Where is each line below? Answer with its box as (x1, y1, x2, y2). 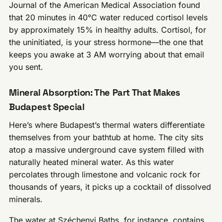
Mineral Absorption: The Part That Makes (9, 87, 181, 99)
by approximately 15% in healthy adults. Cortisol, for (9, 25, 207, 35)
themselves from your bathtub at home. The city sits (9, 132, 204, 142)
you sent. (9, 62, 44, 72)
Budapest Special (9, 101, 85, 113)
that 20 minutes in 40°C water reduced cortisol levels (9, 12, 208, 23)
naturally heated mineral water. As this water (9, 157, 174, 167)
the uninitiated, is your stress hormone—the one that (9, 37, 204, 48)
